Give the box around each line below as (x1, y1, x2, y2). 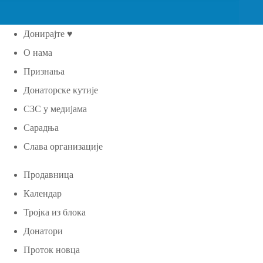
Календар (23, 188, 62, 198)
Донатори (23, 225, 63, 236)
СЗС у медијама (23, 103, 87, 114)
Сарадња (23, 122, 59, 133)
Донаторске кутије (23, 85, 98, 95)
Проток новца (23, 244, 80, 255)
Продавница (23, 169, 73, 180)
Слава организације (23, 141, 103, 151)
